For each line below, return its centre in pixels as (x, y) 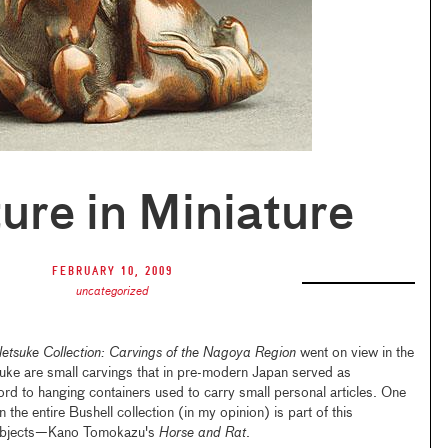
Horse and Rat (202, 433)
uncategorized (112, 292)
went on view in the (356, 353)
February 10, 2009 (112, 271)
